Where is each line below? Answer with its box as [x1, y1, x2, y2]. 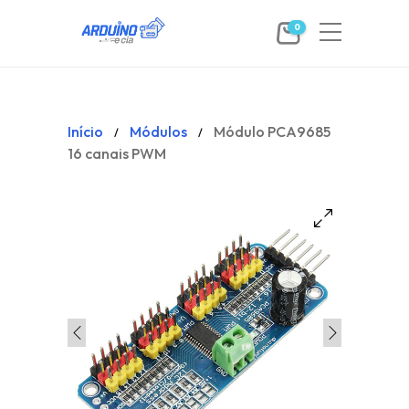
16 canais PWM [68, 144, 166, 163]
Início [68, 122, 103, 141]
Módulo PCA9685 [214, 122, 330, 141]
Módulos [130, 122, 187, 141]
